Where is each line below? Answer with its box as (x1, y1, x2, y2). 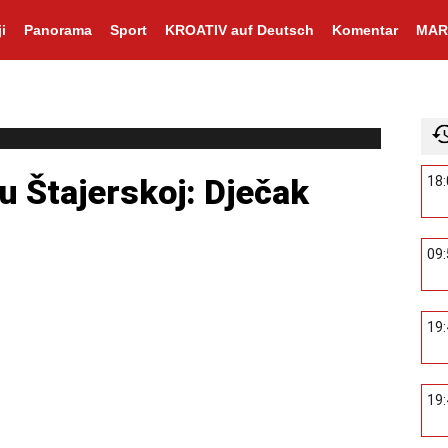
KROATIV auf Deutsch (164, 22, 314, 38)
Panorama (23, 22, 92, 38)
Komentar (331, 22, 398, 38)
